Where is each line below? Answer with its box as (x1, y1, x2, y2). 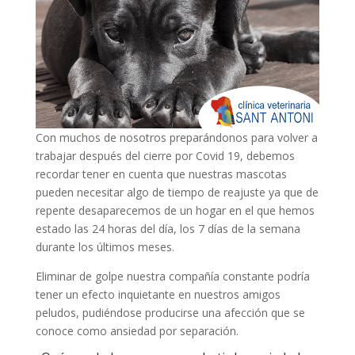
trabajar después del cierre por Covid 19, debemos (35, 148, 295, 163)
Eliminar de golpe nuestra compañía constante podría (35, 269, 310, 284)
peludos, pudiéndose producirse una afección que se (35, 305, 305, 320)
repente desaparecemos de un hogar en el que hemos (35, 203, 315, 218)
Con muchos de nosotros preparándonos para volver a (35, 130, 318, 145)
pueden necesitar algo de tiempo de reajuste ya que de (35, 185, 319, 200)
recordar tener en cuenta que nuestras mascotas (35, 166, 287, 181)
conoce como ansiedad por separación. (35, 323, 242, 338)
